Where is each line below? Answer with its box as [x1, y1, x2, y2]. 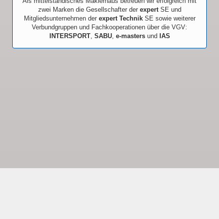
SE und [160, 5, 181, 13]
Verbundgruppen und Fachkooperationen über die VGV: [32, 23, 187, 31]
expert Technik [96, 14, 143, 22]
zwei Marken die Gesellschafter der [38, 5, 140, 13]
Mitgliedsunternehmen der [23, 14, 97, 22]
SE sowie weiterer [142, 14, 196, 22]
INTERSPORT [49, 32, 90, 40]
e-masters [115, 32, 145, 40]
